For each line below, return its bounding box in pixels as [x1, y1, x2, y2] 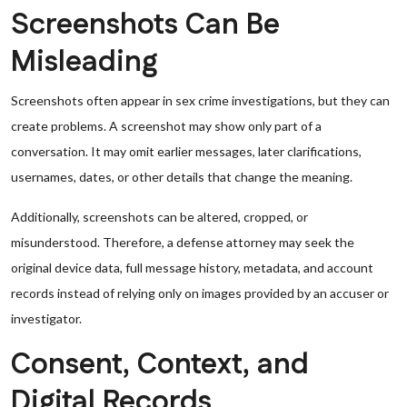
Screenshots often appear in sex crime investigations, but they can [11, 93, 390, 108]
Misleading [11, 42, 157, 83]
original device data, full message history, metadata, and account [11, 260, 373, 275]
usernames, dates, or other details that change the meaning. [11, 169, 352, 184]
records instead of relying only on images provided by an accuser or [11, 285, 389, 301]
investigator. [11, 311, 82, 326]
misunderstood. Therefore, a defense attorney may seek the [11, 234, 354, 250]
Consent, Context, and [11, 344, 309, 385]
